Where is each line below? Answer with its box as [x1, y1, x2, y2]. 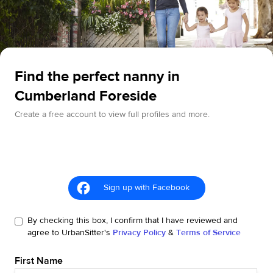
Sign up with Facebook [103, 182, 190, 194]
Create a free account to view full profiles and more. [15, 109, 210, 121]
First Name [15, 255, 63, 268]
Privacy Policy [113, 227, 166, 239]
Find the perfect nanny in [15, 67, 180, 87]
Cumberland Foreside [15, 87, 157, 106]
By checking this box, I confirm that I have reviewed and [27, 215, 238, 227]
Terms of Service [176, 227, 241, 239]
